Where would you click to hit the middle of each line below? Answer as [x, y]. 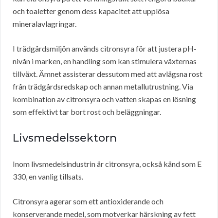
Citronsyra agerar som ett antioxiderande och [88, 201]
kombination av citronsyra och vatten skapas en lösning [104, 99]
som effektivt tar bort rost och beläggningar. [87, 112]
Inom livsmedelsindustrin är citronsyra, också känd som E [107, 164]
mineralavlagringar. [45, 24]
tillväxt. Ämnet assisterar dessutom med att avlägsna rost [108, 74]
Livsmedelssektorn [65, 138]
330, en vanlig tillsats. [48, 177]
